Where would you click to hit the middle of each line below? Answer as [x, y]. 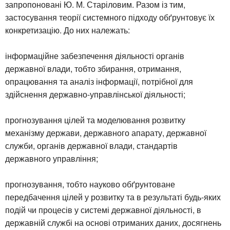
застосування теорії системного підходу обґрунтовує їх [110, 17]
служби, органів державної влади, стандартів [91, 145]
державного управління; [52, 158]
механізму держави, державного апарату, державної [106, 132]
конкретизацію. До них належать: [68, 30]
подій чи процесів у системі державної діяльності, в [103, 209]
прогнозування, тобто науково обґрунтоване [90, 184]
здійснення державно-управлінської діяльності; [95, 94]
